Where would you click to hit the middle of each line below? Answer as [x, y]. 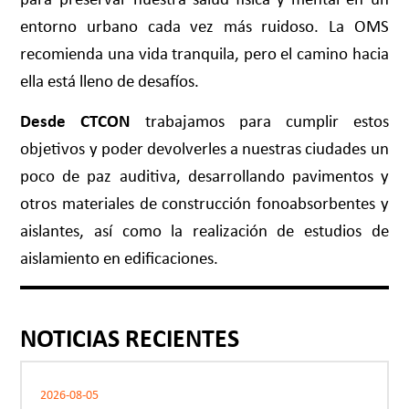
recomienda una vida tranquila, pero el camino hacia [204, 53]
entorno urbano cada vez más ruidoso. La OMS [204, 26]
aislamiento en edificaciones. [120, 258]
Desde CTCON [76, 121]
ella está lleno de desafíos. [110, 80]
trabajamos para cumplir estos [260, 121]
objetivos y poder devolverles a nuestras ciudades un [204, 149]
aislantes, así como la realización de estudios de [204, 231]
